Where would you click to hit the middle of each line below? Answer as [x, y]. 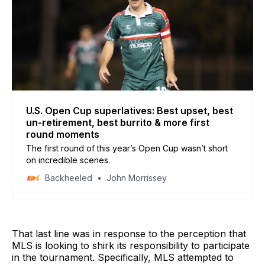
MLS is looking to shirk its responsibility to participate [131, 245]
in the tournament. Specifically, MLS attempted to [123, 257]
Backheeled [69, 177]
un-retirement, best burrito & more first [118, 122]
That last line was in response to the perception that [129, 233]
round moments [63, 134]
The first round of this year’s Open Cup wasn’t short [127, 148]
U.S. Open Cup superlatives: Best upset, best [130, 110]
